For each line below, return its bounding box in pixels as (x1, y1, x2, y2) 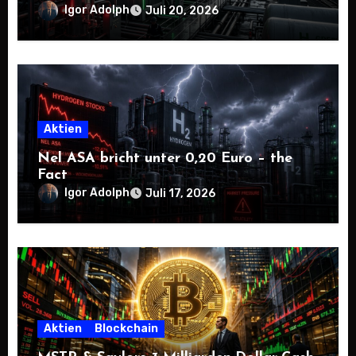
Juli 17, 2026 (145, 187, 216, 201)
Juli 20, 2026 (145, 4, 219, 18)
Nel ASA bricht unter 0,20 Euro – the (37, 151, 293, 167)
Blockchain (95, 322, 159, 336)
